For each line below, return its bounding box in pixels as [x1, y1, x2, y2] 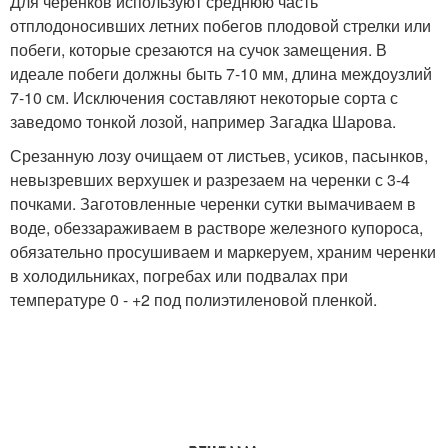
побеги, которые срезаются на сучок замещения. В [10, 37, 387, 61]
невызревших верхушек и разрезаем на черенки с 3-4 [10, 167, 410, 191]
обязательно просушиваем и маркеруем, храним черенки [10, 239, 436, 263]
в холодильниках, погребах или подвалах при [10, 263, 348, 287]
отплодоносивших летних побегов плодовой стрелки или [10, 13, 431, 37]
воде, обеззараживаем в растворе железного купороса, [10, 215, 423, 239]
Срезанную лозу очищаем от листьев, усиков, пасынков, [10, 143, 428, 167]
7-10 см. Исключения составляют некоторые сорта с [10, 85, 398, 109]
